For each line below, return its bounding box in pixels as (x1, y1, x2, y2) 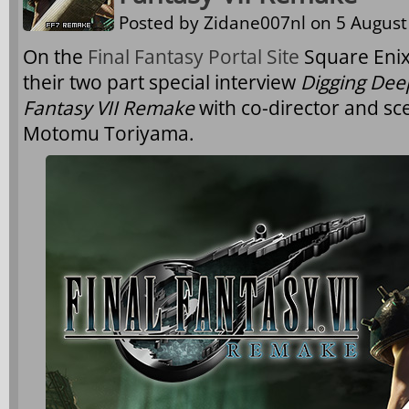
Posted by (119, 10, 204, 35)
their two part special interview (23, 68, 300, 95)
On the (23, 43, 88, 69)
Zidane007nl (204, 10, 306, 35)
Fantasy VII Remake (23, 94, 194, 121)
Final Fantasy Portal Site (88, 43, 299, 69)
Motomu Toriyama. (23, 120, 194, 146)
